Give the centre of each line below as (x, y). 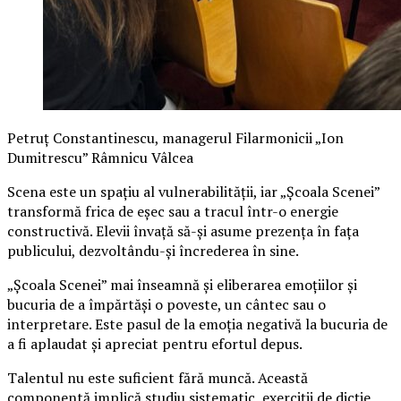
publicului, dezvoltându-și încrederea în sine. (153, 250)
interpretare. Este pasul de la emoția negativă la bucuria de (197, 324)
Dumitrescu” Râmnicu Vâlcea (100, 157)
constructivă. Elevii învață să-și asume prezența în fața (183, 230)
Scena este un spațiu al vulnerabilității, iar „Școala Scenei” (193, 191)
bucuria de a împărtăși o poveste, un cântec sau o (166, 304)
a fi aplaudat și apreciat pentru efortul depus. (155, 343)
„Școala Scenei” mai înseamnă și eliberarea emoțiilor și (182, 284)
